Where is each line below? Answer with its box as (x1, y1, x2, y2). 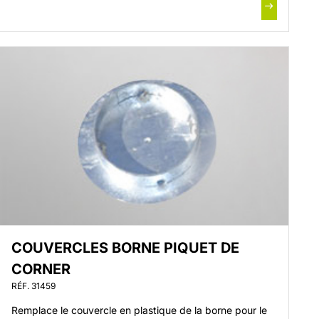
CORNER (11, 261, 71, 278)
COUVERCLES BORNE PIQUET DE (11, 239, 240, 256)
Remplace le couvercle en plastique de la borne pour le (11, 304, 268, 316)
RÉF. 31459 (11, 281, 56, 291)
